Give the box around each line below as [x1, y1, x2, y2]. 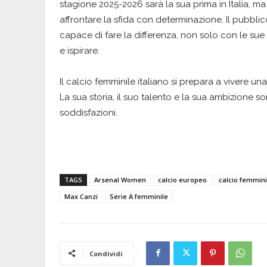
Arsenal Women [94, 175, 146, 184]
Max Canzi [64, 191, 98, 201]
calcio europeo [158, 175, 207, 184]
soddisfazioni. [60, 107, 117, 118]
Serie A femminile [110, 191, 168, 201]
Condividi [89, 249, 123, 258]
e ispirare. [60, 45, 100, 56]
